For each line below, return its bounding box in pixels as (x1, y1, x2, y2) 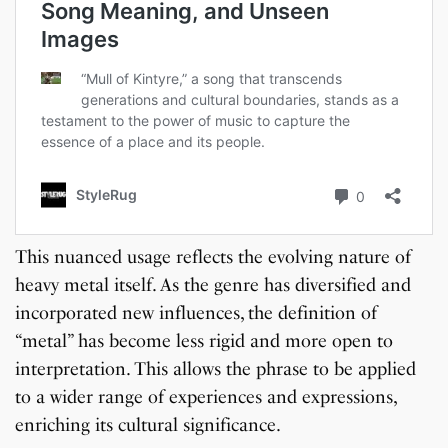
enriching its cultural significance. (15, 414, 282, 437)
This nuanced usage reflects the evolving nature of (15, 246, 412, 269)
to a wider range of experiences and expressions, (15, 386, 397, 409)
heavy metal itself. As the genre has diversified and (15, 274, 412, 297)
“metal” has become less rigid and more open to (15, 330, 394, 353)
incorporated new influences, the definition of (15, 302, 378, 325)
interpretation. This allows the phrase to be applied (15, 358, 417, 381)
